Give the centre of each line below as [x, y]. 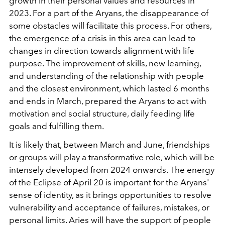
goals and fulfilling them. [57, 126]
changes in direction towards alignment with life [102, 51]
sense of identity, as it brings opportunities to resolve [110, 195]
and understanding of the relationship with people [106, 76]
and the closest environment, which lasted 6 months [109, 89]
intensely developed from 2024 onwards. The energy [112, 170]
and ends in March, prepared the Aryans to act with [108, 101]
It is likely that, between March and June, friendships [109, 145]
